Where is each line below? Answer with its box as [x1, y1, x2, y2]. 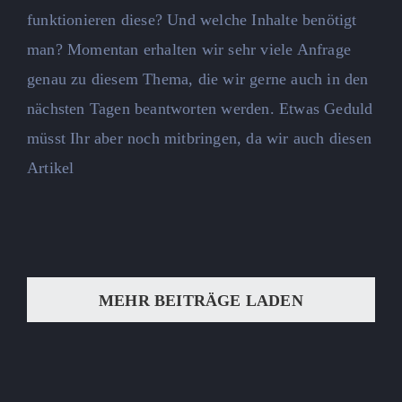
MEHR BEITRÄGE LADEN [99, 292, 303, 310]
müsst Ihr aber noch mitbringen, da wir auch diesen [27, 129, 372, 148]
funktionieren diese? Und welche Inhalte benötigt [27, 11, 357, 30]
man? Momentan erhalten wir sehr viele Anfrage [27, 40, 352, 59]
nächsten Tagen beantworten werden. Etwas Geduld [27, 100, 373, 118]
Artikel [27, 159, 74, 178]
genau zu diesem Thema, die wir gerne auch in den [27, 70, 369, 89]
